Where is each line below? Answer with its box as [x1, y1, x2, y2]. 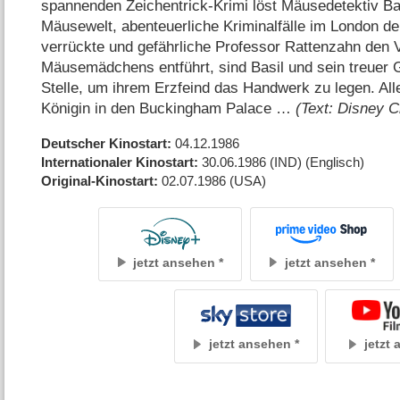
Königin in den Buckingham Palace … [41, 99, 296, 117]
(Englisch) [305, 154, 365, 170]
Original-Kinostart [41, 172, 154, 188]
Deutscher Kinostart [41, 135, 168, 151]
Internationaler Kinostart [41, 154, 195, 170]
